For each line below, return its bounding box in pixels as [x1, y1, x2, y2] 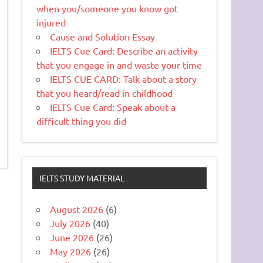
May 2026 [50, 245, 92, 257]
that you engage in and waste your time [36, 59, 203, 71]
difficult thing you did [36, 115, 127, 127]
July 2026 [50, 217, 91, 229]
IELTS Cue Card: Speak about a [50, 101, 176, 113]
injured [36, 16, 66, 29]
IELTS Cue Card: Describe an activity [50, 45, 198, 57]
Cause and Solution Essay [50, 31, 156, 43]
